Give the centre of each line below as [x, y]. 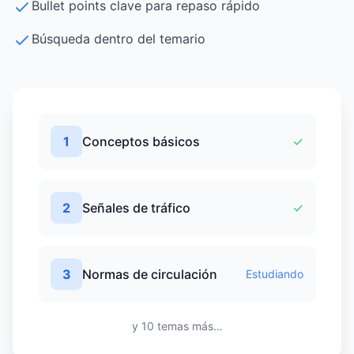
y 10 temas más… [177, 326]
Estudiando [275, 273]
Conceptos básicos [141, 141]
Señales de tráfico [136, 207]
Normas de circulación [150, 274]
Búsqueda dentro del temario [119, 38]
